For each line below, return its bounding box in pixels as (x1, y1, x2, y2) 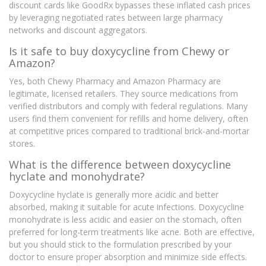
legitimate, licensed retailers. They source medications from (9, 88, 238, 100)
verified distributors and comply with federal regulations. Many (9, 100, 248, 112)
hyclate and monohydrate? (9, 169, 145, 184)
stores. (9, 138, 35, 150)
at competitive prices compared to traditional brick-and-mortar (9, 125, 249, 137)
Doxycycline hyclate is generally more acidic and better (9, 189, 218, 201)
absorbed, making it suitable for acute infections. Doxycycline (9, 201, 244, 213)
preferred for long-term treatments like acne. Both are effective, (9, 226, 255, 238)
